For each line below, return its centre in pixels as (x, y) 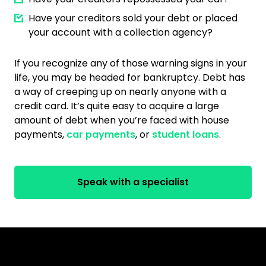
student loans (186, 134)
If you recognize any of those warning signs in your (131, 63)
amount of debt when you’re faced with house (122, 120)
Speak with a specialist (133, 182)
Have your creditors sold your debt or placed (133, 18)
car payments (101, 134)
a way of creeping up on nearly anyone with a (120, 92)
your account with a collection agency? (121, 32)
